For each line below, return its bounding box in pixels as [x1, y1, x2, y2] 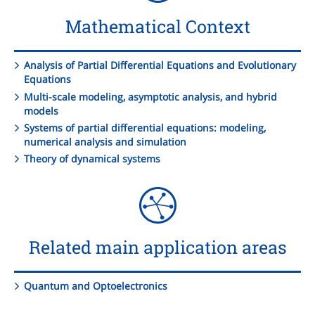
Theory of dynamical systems [24, 151, 161, 165]
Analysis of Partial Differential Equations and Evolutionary [24, 58, 297, 72]
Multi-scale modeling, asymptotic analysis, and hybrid [24, 89, 278, 103]
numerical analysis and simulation [24, 134, 186, 148]
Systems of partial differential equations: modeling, [24, 120, 266, 134]
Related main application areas [28, 235, 287, 259]
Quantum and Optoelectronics [24, 279, 168, 293]
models [24, 103, 58, 117]
